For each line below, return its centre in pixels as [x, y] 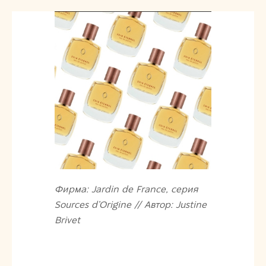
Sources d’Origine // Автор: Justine [130, 204]
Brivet [67, 220]
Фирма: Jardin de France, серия [126, 189]
